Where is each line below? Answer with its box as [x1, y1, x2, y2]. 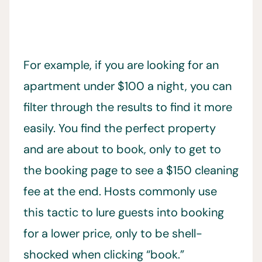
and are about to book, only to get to [23, 142, 221, 157]
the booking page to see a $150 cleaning [23, 163, 239, 178]
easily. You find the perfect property [23, 120, 216, 136]
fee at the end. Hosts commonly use [23, 184, 217, 199]
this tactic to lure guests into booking [23, 205, 224, 220]
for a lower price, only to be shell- [23, 226, 202, 242]
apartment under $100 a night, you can [23, 78, 232, 94]
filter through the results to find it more [23, 99, 232, 115]
